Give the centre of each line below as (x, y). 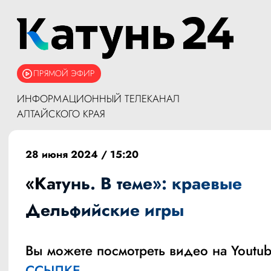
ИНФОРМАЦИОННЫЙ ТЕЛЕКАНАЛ (98, 99)
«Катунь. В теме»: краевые (134, 184)
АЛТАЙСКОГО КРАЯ (61, 114)
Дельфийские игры (105, 211)
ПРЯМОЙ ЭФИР (64, 73)
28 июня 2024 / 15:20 (82, 155)
